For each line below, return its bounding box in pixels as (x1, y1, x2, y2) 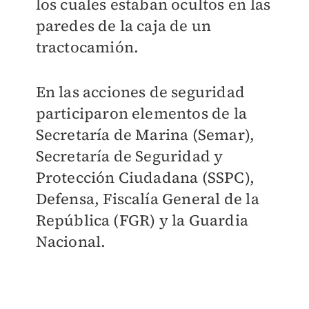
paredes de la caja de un (35, 15, 212, 36)
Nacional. (35, 231, 106, 252)
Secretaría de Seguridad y (35, 146, 223, 166)
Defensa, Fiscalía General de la (35, 188, 259, 209)
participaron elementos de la (35, 103, 248, 123)
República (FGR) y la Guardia (35, 210, 249, 230)
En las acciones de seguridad (35, 81, 246, 102)
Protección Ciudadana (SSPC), (35, 167, 255, 188)
